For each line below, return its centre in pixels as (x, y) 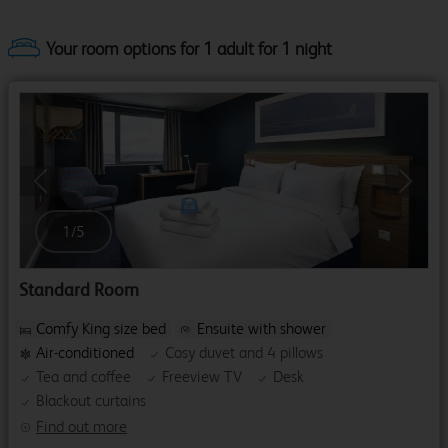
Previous (62, 187)
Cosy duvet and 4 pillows (244, 353)
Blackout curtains (91, 401)
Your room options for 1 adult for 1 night (189, 49)
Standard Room (79, 290)
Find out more (81, 427)
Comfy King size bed (101, 329)
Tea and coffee (83, 377)
